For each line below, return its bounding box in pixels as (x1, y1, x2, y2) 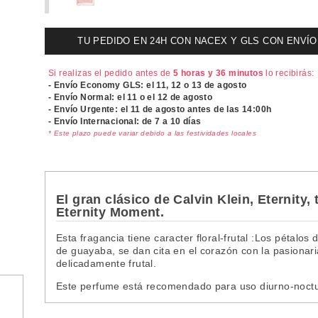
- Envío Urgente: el (48, 104, 131, 114)
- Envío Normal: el (48, 92, 128, 102)
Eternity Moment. (56, 204, 165, 219)
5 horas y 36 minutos (173, 67, 263, 78)
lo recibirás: (263, 67, 314, 78)
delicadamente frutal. (56, 257, 157, 269)
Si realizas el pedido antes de (48, 67, 174, 78)
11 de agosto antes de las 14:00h (130, 104, 272, 114)
